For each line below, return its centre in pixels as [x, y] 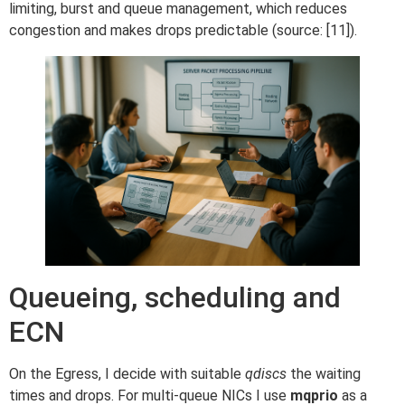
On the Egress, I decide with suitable [127, 374]
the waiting [324, 374]
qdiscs [266, 374]
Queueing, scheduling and [175, 298]
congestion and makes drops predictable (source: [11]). [183, 31]
